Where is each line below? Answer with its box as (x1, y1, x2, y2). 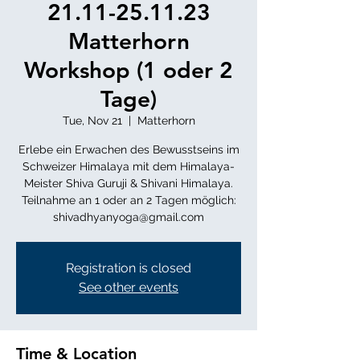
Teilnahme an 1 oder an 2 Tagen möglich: (21, 194, 236, 207)
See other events (79, 280, 178, 295)
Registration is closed (66, 260, 191, 276)
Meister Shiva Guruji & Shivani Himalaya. (24, 177, 233, 190)
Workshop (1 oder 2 (24, 56, 233, 84)
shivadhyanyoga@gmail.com (53, 211, 204, 223)
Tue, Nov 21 (62, 114, 122, 127)
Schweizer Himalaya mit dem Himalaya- (22, 160, 235, 173)
